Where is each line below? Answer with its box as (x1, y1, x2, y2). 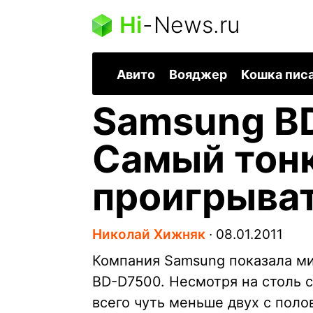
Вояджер (169, 67, 227, 82)
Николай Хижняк (92, 226, 205, 243)
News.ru (154, 11, 240, 38)
